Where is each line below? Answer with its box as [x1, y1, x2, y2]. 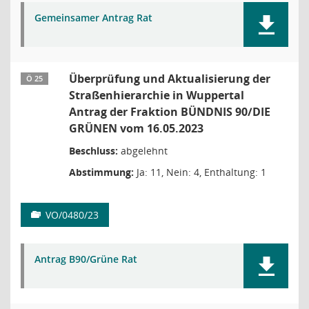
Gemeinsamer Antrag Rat [34, 11, 152, 24]
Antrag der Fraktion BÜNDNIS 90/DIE [69, 104, 270, 119]
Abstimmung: [69, 166, 134, 179]
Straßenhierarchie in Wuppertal [69, 88, 244, 103]
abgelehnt [118, 144, 168, 157]
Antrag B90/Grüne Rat [34, 252, 137, 266]
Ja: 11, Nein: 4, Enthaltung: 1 [134, 166, 266, 179]
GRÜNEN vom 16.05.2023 [69, 121, 203, 136]
